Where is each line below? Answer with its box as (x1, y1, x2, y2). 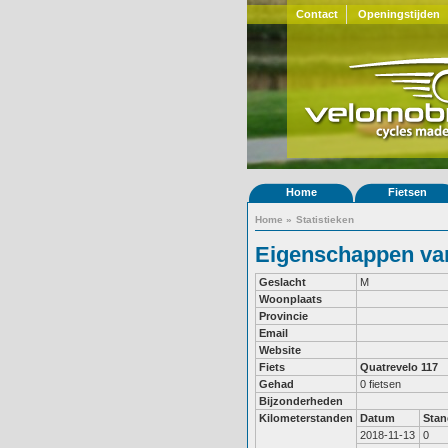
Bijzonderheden (259, 395, 343, 407)
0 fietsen (360, 378, 401, 390)
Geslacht (259, 276, 306, 288)
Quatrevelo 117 (360, 361, 438, 373)
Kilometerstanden (259, 412, 353, 424)
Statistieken (296, 214, 354, 225)
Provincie (259, 310, 308, 322)
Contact (295, 8, 338, 20)
